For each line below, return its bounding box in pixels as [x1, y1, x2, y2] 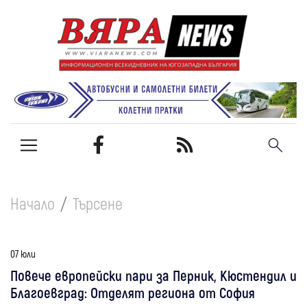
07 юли [10, 247, 36, 260]
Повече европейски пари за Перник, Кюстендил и [10, 266, 297, 284]
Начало [10, 193, 55, 213]
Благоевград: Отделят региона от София [10, 283, 255, 301]
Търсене [73, 193, 123, 213]
